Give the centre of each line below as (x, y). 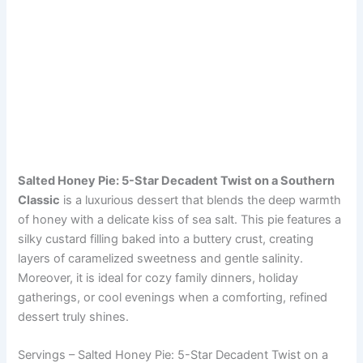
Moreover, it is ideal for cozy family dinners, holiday (158, 278)
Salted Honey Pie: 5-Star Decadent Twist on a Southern (177, 180)
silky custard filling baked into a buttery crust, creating (166, 239)
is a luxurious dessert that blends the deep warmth (201, 200)
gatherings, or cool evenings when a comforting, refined (173, 297)
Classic (39, 200)
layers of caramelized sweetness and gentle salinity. (161, 258)
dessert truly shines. (74, 316)
